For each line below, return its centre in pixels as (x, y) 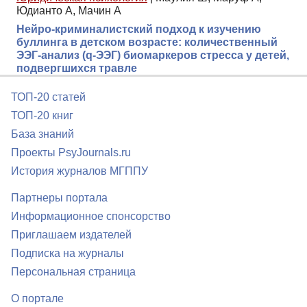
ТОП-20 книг (42, 115)
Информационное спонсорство (91, 216)
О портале (37, 298)
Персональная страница (73, 271)
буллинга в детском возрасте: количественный (147, 42)
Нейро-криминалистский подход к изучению (139, 29)
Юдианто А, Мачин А (69, 10)
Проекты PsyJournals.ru (71, 152)
